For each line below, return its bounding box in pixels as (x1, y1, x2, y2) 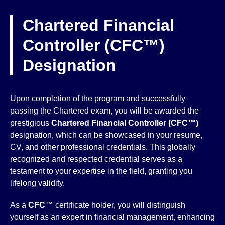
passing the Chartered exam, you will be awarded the (10, 106, 199, 115)
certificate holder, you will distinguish (53, 201, 185, 209)
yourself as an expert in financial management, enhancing (10, 213, 215, 221)
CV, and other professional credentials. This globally (10, 143, 195, 151)
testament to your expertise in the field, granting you (10, 167, 192, 175)
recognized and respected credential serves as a (10, 155, 182, 163)
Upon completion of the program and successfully (10, 94, 185, 103)
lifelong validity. (10, 179, 65, 187)
